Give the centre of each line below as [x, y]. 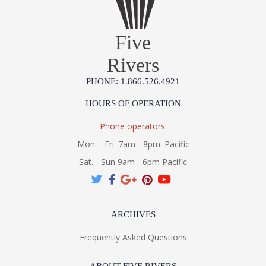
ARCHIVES [133, 215]
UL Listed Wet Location [78, 9]
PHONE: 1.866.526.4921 [133, 82]
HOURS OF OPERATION [133, 104]
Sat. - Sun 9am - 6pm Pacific [133, 162]
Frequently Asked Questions [133, 237]
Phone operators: [133, 126]
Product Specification [148, 107]
